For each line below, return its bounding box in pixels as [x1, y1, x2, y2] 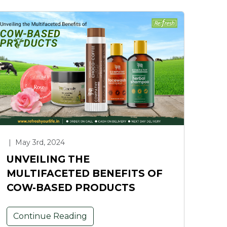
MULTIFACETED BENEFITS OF [7, 167, 163, 180]
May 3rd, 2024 [13, 138, 65, 147]
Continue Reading [13, 211, 87, 221]
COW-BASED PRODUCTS [7, 181, 135, 194]
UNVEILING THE [7, 153, 90, 166]
